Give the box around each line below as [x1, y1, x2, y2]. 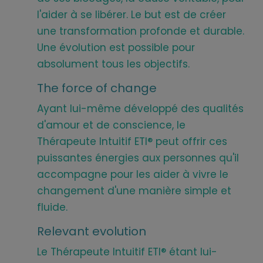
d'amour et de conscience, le [37, 117, 186, 132]
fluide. [37, 200, 68, 214]
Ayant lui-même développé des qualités [37, 101, 244, 116]
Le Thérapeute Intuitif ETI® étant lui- [37, 244, 217, 259]
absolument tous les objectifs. [37, 56, 190, 71]
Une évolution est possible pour [37, 40, 195, 55]
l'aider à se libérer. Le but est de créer [37, 7, 226, 22]
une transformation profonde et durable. [37, 23, 244, 38]
